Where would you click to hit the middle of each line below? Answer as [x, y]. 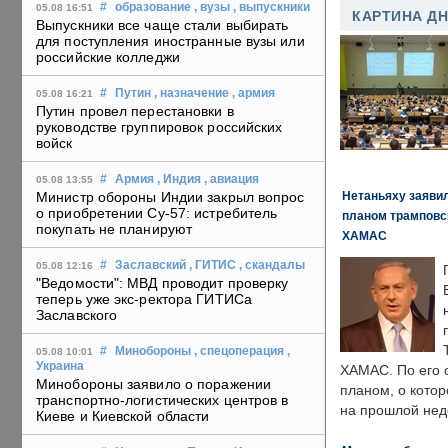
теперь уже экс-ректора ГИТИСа [144, 299]
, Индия [179, 179]
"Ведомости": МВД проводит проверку [162, 283]
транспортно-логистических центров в [162, 400]
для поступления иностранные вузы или [170, 41]
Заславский [150, 265]
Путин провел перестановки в [135, 111]
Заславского [77, 315]
